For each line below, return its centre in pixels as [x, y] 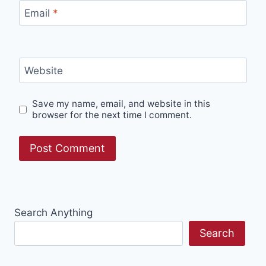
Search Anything [53, 212]
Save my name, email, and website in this [121, 104]
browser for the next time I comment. [112, 115]
